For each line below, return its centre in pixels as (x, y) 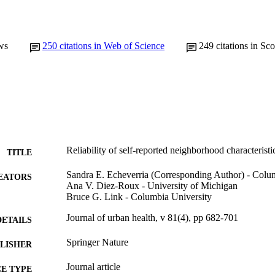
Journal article (93, 266)
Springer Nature (97, 242)
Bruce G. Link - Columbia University (139, 196)
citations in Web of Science (112, 45)
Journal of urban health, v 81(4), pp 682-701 (152, 217)
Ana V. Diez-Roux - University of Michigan (152, 185)
